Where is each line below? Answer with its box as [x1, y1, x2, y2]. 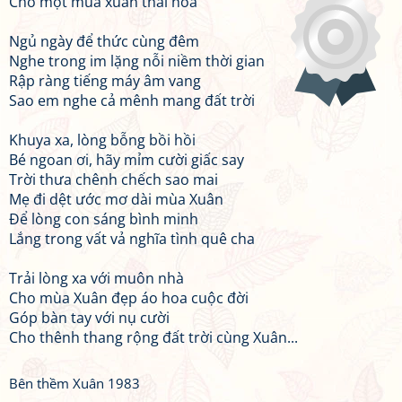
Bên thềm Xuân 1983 [9, 374, 140, 392]
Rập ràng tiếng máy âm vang [9, 71, 201, 91]
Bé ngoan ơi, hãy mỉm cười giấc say [9, 150, 244, 170]
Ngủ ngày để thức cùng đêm [9, 31, 199, 51]
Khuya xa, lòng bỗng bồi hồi [9, 130, 196, 150]
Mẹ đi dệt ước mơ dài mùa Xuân [9, 189, 223, 209]
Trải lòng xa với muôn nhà [9, 268, 184, 288]
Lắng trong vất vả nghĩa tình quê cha [9, 229, 255, 249]
